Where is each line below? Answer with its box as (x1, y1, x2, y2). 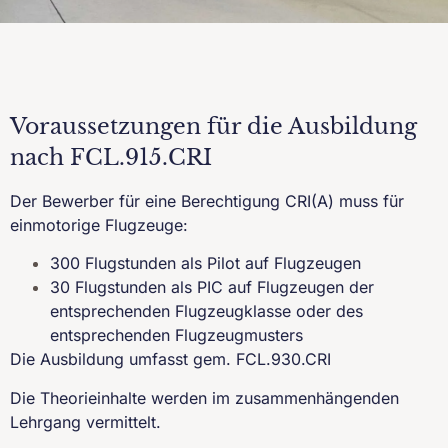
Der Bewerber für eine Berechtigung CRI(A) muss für (10, 191, 404, 211)
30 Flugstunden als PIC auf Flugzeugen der (50, 277, 374, 298)
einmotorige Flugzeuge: (10, 215, 188, 235)
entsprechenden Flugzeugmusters (50, 325, 303, 346)
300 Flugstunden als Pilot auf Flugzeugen (50, 253, 361, 274)
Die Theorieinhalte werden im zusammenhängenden (10, 387, 399, 408)
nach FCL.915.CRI (10, 144, 212, 171)
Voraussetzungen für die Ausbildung (10, 113, 417, 140)
